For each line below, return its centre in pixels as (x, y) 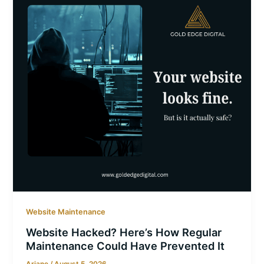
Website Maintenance (66, 212)
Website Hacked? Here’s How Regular (124, 232)
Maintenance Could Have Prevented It (126, 245)
